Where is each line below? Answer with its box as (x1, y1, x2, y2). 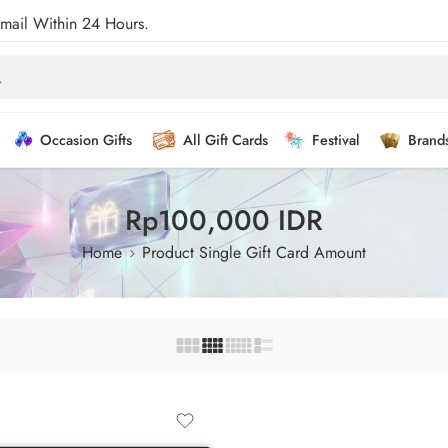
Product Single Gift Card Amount (142, 241, 366, 264)
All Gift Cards (183, 129, 268, 150)
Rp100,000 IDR (125, 200, 323, 241)
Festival (312, 129, 361, 150)
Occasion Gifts (40, 129, 133, 150)
